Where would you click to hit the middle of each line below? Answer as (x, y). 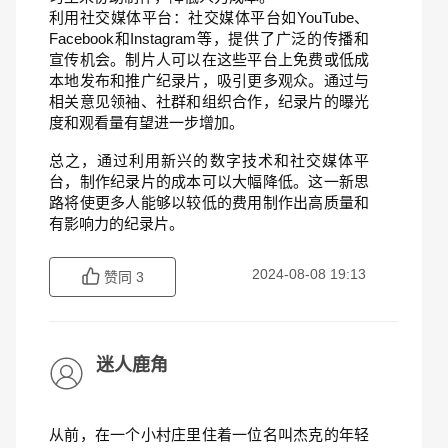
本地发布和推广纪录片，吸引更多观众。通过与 (209, 80)
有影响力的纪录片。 (116, 223)
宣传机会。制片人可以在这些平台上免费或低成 (209, 59)
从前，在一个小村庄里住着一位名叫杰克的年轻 (209, 434)
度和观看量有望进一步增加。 (146, 122)
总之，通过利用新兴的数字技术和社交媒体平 (209, 160)
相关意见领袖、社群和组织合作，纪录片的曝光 (209, 101)
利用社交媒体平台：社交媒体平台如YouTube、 (209, 17)
